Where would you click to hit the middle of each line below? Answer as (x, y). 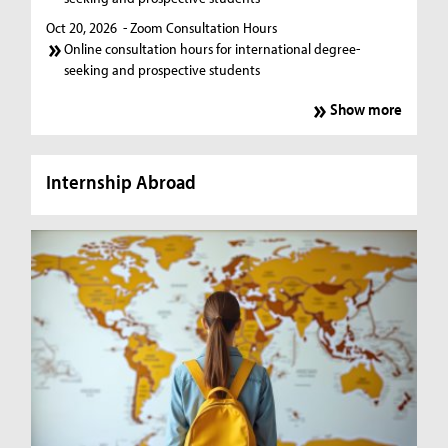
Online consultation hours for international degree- (212, 49)
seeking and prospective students (162, 70)
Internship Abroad (121, 181)
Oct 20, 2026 (82, 28)
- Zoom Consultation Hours (200, 28)
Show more (365, 108)
